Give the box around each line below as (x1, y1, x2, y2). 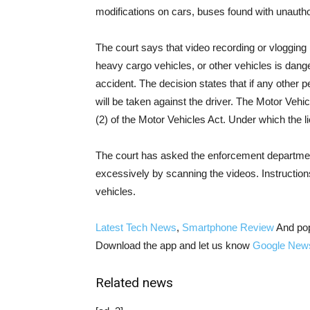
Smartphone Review (182, 221, 274, 234)
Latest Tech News (95, 221, 176, 234)
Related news (95, 275, 173, 291)
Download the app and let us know (95, 239, 253, 252)
